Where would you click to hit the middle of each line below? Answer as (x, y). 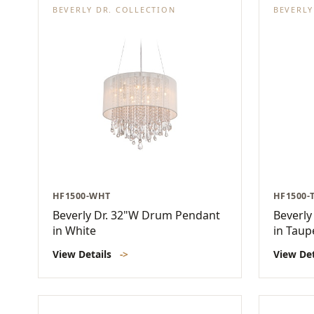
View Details (83, 254)
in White (74, 230)
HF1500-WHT (82, 196)
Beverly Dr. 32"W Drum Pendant (136, 215)
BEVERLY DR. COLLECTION (114, 9)
